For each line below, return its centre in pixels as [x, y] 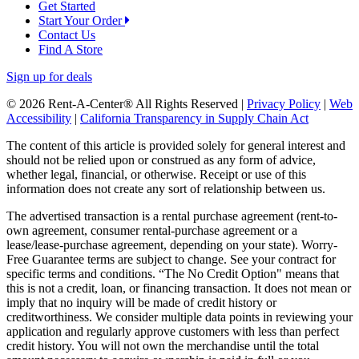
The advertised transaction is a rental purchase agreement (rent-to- [172, 216]
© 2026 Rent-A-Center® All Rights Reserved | [127, 103]
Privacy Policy [284, 103]
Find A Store [71, 49]
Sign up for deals [49, 76]
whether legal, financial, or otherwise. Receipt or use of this [156, 174]
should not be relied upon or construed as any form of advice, [161, 159]
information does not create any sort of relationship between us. [166, 188]
